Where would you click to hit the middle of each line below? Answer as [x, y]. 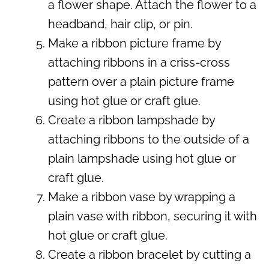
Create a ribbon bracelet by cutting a [150, 254]
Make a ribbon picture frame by [134, 43]
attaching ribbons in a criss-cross [139, 62]
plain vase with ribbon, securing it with [153, 216]
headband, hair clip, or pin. [120, 24]
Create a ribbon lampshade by [131, 120]
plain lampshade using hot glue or [142, 158]
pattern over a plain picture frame [141, 81]
